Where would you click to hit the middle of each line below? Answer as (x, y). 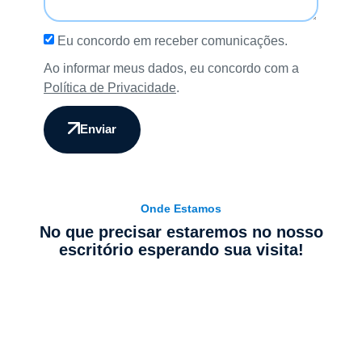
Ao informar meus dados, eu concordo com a (171, 69)
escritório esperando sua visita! (181, 250)
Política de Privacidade (110, 88)
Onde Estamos (181, 209)
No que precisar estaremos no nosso (181, 232)
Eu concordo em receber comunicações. (173, 41)
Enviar (98, 129)
